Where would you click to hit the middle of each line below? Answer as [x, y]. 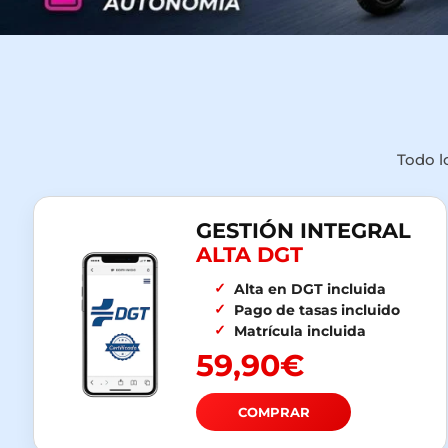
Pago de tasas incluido [316, 310]
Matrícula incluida [299, 331]
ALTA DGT [249, 255]
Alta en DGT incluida [309, 289]
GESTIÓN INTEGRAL [303, 231]
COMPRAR [273, 412]
